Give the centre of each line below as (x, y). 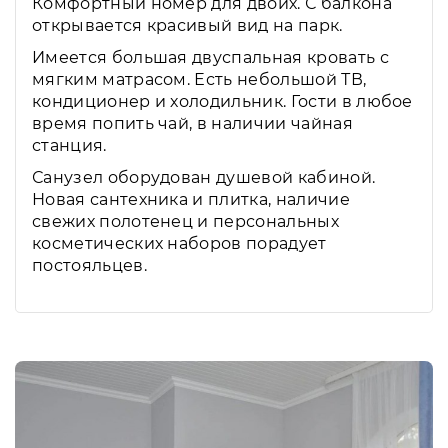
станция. (69, 145)
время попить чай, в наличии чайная (192, 123)
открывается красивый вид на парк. (187, 25)
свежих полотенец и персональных (185, 221)
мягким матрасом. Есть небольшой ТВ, (199, 79)
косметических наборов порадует (179, 243)
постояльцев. (89, 265)
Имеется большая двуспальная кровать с (210, 57)
